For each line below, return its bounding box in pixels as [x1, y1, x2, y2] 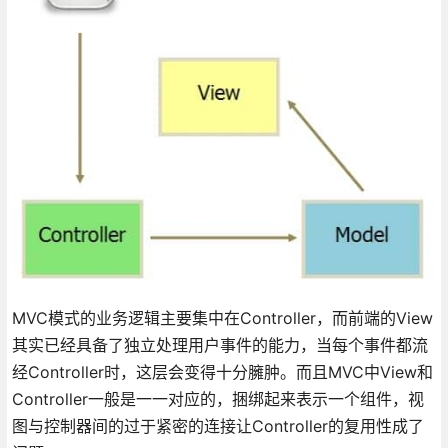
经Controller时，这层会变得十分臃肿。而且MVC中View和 [11, 361, 433, 382]
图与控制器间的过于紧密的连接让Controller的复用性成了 [11, 415, 424, 436]
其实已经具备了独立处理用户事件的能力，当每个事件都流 [11, 334, 428, 355]
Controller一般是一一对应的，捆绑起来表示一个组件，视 [11, 388, 424, 409]
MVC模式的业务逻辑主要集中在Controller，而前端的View [11, 307, 433, 328]
